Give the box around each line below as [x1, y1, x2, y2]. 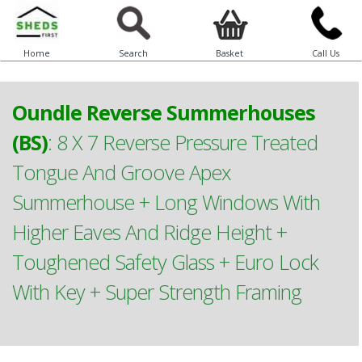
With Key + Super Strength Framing [12, 278, 301, 305]
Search [118, 48, 148, 59]
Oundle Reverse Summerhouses [12, 99, 315, 126]
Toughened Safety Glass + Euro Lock [12, 248, 318, 276]
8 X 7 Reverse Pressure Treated [57, 128, 318, 156]
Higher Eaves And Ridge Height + [12, 218, 287, 246]
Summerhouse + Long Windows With [12, 188, 320, 216]
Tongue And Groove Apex [12, 158, 231, 186]
